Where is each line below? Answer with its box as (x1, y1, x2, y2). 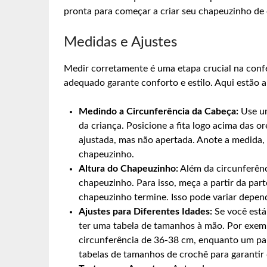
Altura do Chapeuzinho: (79, 163, 178, 173)
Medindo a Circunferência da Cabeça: (79, 106, 238, 116)
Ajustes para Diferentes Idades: (79, 206, 212, 216)
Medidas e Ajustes (64, 35, 177, 49)
